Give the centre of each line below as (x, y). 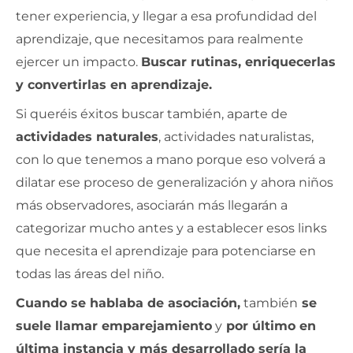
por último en (269, 325)
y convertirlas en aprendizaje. (114, 84)
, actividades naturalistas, (236, 136)
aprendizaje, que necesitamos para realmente (160, 39)
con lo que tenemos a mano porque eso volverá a (171, 159)
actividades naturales (87, 136)
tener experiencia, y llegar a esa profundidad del (166, 16)
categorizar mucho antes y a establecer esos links (171, 228)
